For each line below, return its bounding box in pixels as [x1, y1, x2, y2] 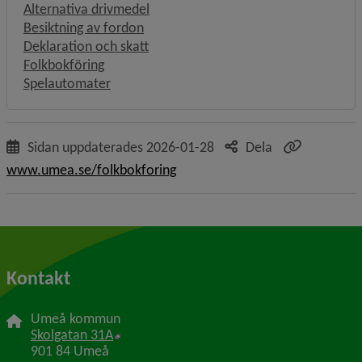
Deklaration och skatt [23, 37, 149, 55]
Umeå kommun [31, 309, 120, 328]
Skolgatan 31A [31, 326, 113, 344]
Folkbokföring [23, 56, 104, 74]
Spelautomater [23, 74, 111, 92]
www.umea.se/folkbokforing [6, 161, 176, 179]
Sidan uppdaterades [27, 138, 146, 156]
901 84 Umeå [31, 342, 109, 360]
